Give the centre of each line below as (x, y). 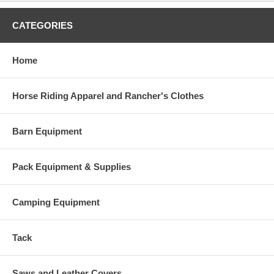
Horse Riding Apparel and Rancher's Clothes (108, 95)
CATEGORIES (43, 25)
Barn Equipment (47, 131)
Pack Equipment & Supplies (72, 166)
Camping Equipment (56, 202)
